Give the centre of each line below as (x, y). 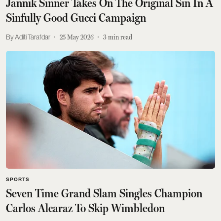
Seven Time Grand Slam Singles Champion (104, 193)
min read (120, 37)
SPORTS (18, 179)
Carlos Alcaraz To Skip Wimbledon (85, 208)
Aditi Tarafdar (33, 37)
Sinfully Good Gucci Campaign (76, 18)
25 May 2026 (77, 37)
